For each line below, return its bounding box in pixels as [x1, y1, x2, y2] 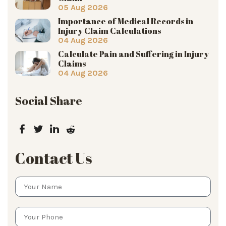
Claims [58, 58, 86, 69]
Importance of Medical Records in [58, 15, 193, 27]
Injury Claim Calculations [58, 25, 161, 36]
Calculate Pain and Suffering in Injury [58, 48, 209, 60]
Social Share [15, 93, 82, 108]
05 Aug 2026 [58, 2, 108, 12]
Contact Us [15, 148, 92, 169]
